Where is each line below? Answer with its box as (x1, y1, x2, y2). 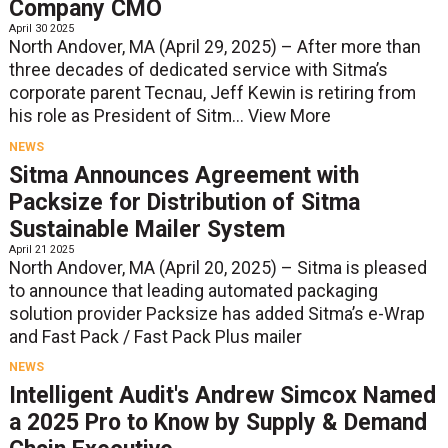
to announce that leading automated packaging (8, 280, 378, 301)
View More (247, 106, 331, 127)
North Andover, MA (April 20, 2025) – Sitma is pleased (8, 257, 427, 278)
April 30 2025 (8, 22, 74, 36)
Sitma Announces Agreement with (8, 161, 359, 189)
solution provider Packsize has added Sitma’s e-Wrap (8, 303, 425, 324)
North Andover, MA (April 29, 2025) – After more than (8, 37, 421, 58)
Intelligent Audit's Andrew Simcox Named (8, 381, 436, 409)
